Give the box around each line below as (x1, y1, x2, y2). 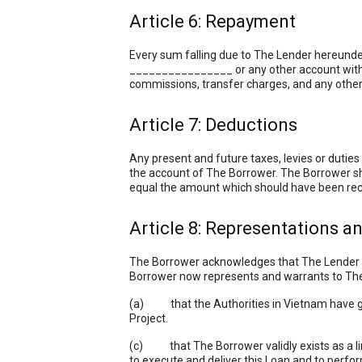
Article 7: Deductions (129, 115, 297, 135)
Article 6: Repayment (129, 11, 296, 32)
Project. (129, 312, 168, 325)
